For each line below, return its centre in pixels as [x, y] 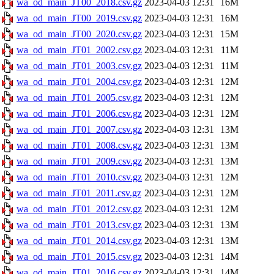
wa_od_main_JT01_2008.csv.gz [79, 145]
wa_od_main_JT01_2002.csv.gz [79, 50]
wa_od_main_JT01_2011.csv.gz [79, 193]
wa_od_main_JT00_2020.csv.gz [79, 34]
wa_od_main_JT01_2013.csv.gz [79, 225]
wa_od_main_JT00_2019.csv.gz [79, 18]
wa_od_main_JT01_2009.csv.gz [79, 161]
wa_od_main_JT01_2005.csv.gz [79, 98]
